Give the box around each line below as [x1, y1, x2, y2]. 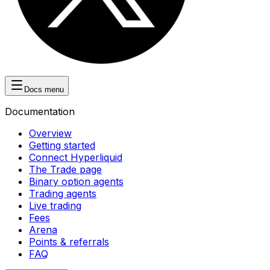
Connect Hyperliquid [29, 151, 122, 163]
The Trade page [29, 163, 102, 175]
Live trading [29, 199, 81, 212]
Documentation [5, 105, 75, 118]
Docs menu [24, 85, 64, 94]
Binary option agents [29, 175, 124, 187]
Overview [29, 127, 72, 139]
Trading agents [29, 187, 96, 199]
